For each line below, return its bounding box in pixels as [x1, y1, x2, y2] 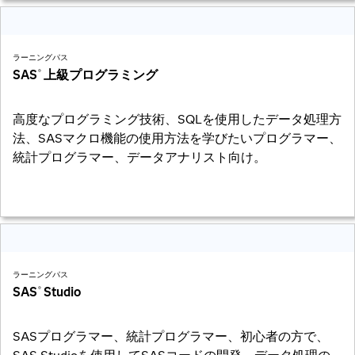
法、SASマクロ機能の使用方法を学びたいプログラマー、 [13, 131, 342, 147]
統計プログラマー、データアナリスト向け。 [13, 150, 266, 166]
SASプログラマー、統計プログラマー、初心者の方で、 [13, 329, 329, 345]
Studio [41, 284, 82, 300]
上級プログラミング [41, 67, 158, 83]
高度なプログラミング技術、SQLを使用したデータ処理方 [13, 112, 342, 128]
